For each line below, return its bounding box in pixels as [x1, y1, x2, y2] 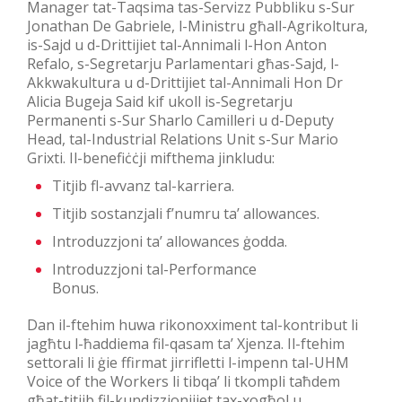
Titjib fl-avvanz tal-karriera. [52, 175, 234, 196]
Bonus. [52, 277, 170, 298]
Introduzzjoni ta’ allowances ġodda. [52, 231, 312, 251]
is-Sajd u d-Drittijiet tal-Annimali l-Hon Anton [27, 34, 327, 55]
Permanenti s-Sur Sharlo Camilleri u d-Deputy [27, 109, 334, 130]
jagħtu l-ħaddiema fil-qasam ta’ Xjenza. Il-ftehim [27, 333, 345, 354]
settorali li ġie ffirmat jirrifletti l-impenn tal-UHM [27, 352, 349, 372]
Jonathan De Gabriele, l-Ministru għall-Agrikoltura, [27, 15, 368, 36]
